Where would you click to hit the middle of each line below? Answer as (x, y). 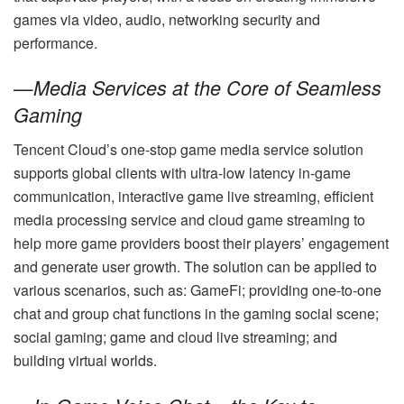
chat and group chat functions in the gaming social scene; (196, 314)
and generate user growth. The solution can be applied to (195, 267)
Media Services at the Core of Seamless (207, 88)
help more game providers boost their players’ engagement (201, 243)
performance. (55, 42)
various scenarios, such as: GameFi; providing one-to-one (197, 290)
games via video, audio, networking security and (167, 19)
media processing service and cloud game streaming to (189, 220)
